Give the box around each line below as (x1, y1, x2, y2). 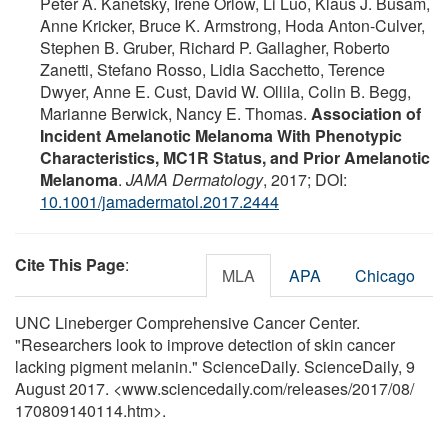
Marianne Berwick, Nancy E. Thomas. (40, 101, 311, 125)
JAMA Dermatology (126, 167, 263, 191)
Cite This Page (15, 252, 125, 276)
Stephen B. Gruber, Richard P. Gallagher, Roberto (40, 35, 390, 59)
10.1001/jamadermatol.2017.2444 (40, 189, 279, 213)
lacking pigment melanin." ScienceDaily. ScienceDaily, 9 (15, 354, 415, 378)
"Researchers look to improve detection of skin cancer (15, 332, 395, 356)
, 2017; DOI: (263, 167, 347, 191)
